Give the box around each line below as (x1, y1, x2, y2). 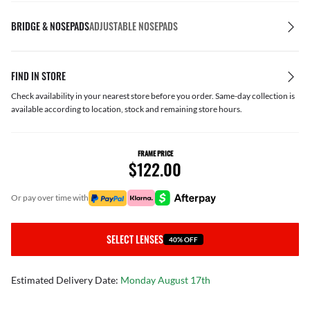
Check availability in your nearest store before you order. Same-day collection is (11, 91, 295, 101)
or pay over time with (18, 192, 89, 203)
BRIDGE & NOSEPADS (11, 19, 89, 33)
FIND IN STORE (11, 69, 66, 83)
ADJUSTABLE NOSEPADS (89, 19, 178, 33)
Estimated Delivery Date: (11, 274, 120, 286)
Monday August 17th (120, 274, 210, 286)
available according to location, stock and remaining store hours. (11, 104, 242, 114)
